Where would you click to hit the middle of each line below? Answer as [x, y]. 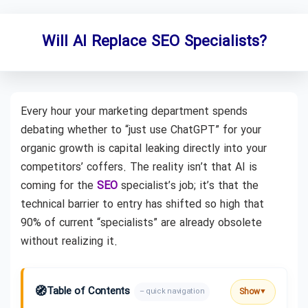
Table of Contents [88, 291]
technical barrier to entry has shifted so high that [142, 205]
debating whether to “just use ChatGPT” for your [141, 130]
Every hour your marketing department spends [134, 112]
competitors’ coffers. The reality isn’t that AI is [139, 167]
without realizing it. [69, 242]
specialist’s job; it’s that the [188, 186]
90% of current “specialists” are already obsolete [141, 223]
